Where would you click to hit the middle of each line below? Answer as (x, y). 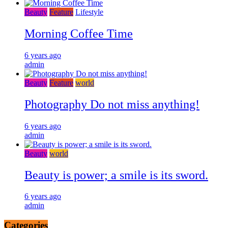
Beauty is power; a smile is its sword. (116, 175)
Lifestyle (89, 12)
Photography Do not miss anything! (112, 104)
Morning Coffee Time (79, 33)
